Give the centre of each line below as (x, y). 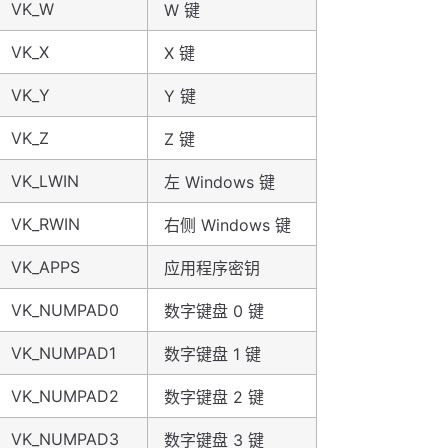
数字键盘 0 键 (214, 311)
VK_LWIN (45, 181)
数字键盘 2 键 (214, 397)
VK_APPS (45, 267)
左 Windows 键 (219, 182)
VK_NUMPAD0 (65, 310)
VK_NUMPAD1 (63, 353)
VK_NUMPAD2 (65, 396)
